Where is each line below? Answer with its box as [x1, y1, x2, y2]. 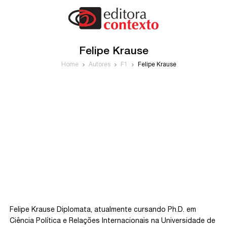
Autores [88, 62, 110, 67]
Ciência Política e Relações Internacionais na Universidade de [10, 218, 216, 224]
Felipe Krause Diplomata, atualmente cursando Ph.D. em [10, 207, 197, 213]
